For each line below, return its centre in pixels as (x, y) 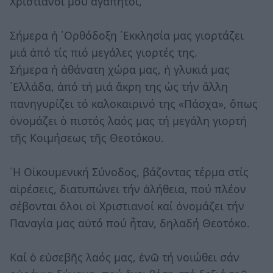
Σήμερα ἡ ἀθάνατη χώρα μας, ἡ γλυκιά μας (120, 69)
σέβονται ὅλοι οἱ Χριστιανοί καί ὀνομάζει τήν (127, 206)
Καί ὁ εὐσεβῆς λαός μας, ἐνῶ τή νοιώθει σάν (125, 257)
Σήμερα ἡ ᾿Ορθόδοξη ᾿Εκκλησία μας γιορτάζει (127, 35)
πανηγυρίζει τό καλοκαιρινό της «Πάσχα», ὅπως (134, 103)
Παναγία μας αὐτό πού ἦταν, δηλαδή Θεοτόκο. (130, 223)
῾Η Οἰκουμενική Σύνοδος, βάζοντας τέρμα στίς (129, 172)
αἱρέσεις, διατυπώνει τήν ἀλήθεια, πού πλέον (128, 189)
